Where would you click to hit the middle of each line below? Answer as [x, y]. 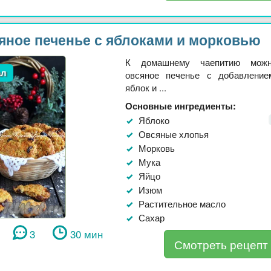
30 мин [86, 234]
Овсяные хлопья [174, 134]
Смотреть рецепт [221, 244]
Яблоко [154, 120]
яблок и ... [146, 87]
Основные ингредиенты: [181, 106]
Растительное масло [182, 203]
